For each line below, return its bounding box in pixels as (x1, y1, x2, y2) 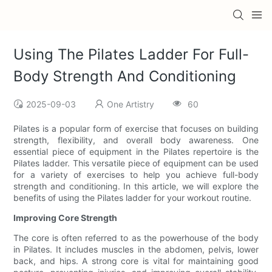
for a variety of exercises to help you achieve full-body (13, 169, 259, 180)
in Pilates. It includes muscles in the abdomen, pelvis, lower (13, 244, 259, 255)
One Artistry (107, 99, 155, 110)
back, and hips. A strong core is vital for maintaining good (13, 256, 259, 267)
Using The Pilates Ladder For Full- (13, 46, 250, 64)
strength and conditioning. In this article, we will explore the (13, 181, 259, 192)
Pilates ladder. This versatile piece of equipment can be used (13, 158, 259, 169)
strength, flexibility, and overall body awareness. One (13, 135, 259, 146)
